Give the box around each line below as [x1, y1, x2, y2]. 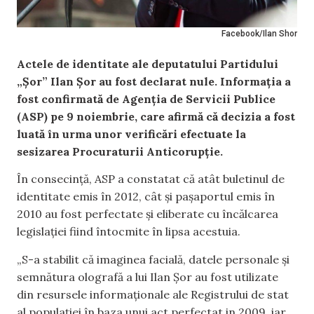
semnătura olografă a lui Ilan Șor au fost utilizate [17, 269, 278, 284]
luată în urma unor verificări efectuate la [17, 127, 246, 141]
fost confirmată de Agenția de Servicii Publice [17, 92, 275, 106]
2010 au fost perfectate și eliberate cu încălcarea [17, 207, 278, 221]
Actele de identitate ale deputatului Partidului [17, 57, 278, 71]
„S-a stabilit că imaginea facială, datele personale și [17, 252, 289, 266]
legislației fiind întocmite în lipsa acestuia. [17, 224, 240, 239]
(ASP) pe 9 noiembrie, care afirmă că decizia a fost [17, 109, 295, 123]
